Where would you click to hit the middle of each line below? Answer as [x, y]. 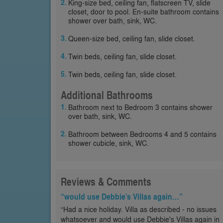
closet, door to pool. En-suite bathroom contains [144, 11]
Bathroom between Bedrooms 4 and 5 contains [142, 134]
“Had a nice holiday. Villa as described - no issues [139, 209]
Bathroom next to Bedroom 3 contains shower [140, 107]
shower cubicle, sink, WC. [109, 143]
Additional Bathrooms [107, 95]
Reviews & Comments [106, 182]
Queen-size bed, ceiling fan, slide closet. [132, 38]
